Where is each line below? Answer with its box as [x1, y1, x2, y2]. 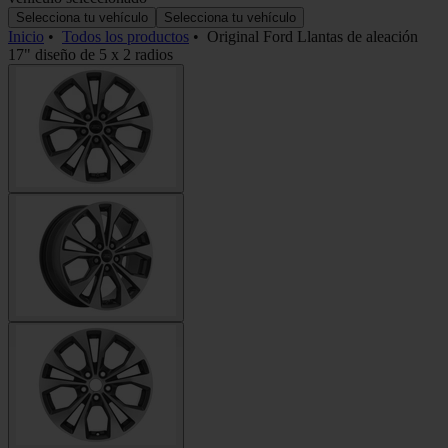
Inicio [8, 27, 44, 45]
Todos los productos [62, 27, 189, 45]
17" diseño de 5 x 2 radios [8, 45, 173, 63]
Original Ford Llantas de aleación [207, 27, 418, 45]
